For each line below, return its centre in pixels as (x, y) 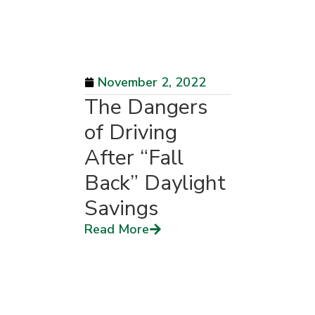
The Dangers (146, 107)
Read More (117, 229)
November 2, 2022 (152, 82)
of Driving (131, 133)
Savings (121, 208)
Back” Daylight (155, 183)
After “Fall (134, 158)
